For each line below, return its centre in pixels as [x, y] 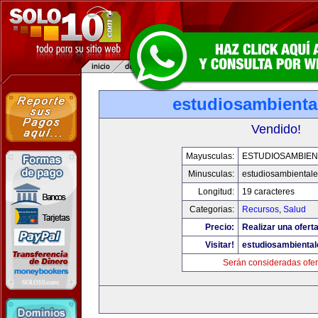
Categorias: [212, 209]
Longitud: [216, 192]
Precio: [220, 227]
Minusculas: [211, 174]
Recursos [261, 209]
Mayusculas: [210, 156]
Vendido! [276, 129]
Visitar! [220, 245]
